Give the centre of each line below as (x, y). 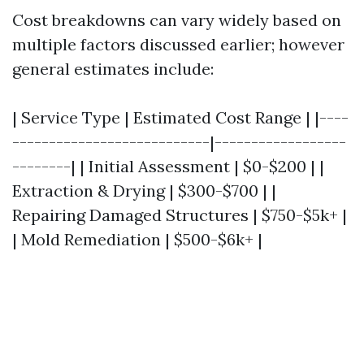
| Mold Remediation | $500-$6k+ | (137, 239)
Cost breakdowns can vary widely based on (177, 19)
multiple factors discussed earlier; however (178, 44)
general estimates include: (113, 68)
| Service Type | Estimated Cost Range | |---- (180, 117)
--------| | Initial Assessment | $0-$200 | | (168, 166)
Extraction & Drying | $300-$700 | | (144, 190)
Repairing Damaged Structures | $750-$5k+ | (180, 214)
